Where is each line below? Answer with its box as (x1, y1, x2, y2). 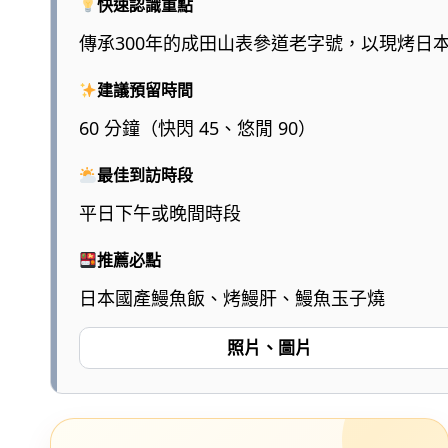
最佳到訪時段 (97, 163, 194, 186)
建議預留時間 (97, 78, 194, 101)
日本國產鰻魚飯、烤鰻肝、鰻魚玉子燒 (79, 285, 385, 310)
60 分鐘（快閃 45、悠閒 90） (79, 115, 316, 140)
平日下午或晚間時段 (79, 200, 241, 225)
